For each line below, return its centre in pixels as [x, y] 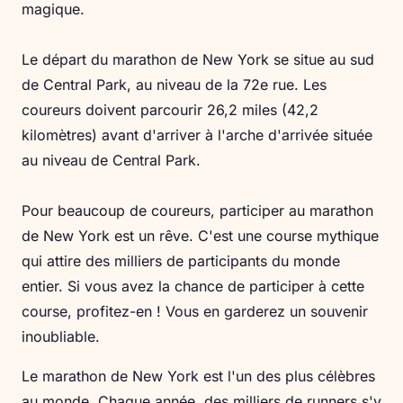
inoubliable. [61, 337]
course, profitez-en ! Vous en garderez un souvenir [195, 312]
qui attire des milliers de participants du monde [181, 261]
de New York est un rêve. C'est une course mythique [200, 236]
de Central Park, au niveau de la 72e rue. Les [174, 85]
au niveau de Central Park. [111, 161]
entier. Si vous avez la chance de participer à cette [193, 287]
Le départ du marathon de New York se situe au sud [198, 60]
